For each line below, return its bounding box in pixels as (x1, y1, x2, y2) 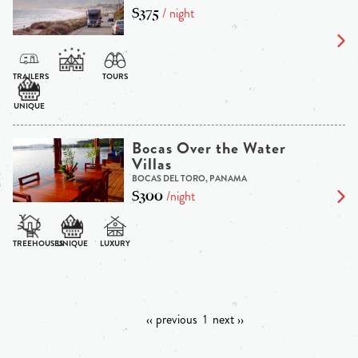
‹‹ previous (145, 310, 197, 329)
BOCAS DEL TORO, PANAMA (131, 172, 247, 185)
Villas (131, 153, 172, 177)
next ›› (212, 310, 244, 329)
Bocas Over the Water (131, 137, 286, 161)
